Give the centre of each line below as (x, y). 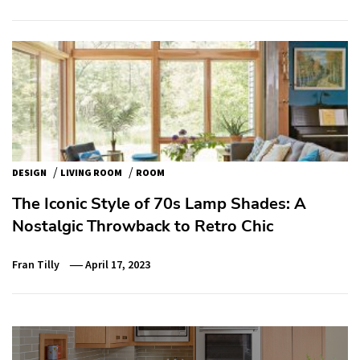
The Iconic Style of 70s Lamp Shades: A (159, 204)
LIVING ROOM (91, 172)
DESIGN (29, 172)
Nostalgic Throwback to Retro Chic (143, 226)
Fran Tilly (36, 264)
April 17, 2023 (118, 264)
